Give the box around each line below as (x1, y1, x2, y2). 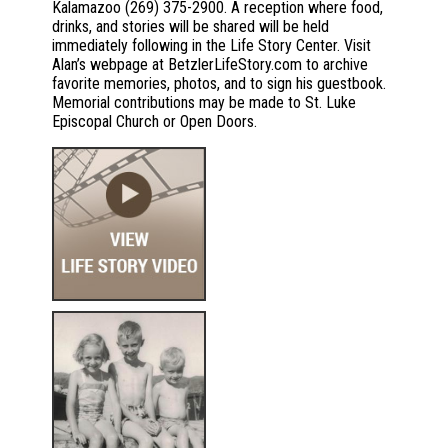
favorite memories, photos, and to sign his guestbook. (52, 74, 386, 94)
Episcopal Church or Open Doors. (52, 112, 257, 132)
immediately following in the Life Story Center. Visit (52, 36, 371, 56)
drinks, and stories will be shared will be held (52, 17, 329, 37)
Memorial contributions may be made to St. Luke (52, 93, 356, 113)
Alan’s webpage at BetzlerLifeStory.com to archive (52, 55, 368, 75)
